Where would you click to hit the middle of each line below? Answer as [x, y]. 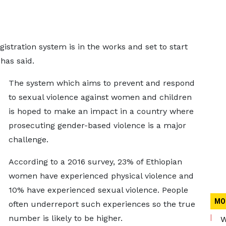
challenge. [28, 139]
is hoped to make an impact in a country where [101, 111]
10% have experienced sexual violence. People [98, 190]
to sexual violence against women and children [100, 97]
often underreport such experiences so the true [102, 204]
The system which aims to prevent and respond [101, 83]
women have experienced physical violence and [101, 176]
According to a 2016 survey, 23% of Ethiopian [95, 162]
